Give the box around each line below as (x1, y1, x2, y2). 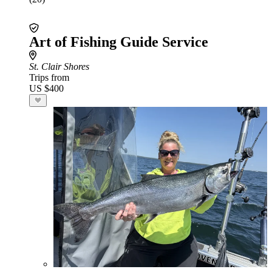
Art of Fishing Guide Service (29, 34, 208, 50)
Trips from (29, 72, 69, 83)
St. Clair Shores (29, 61, 89, 72)
